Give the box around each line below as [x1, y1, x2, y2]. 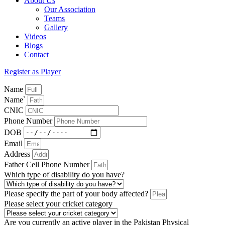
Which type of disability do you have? [4, 170, 125, 179]
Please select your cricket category [4, 199, 113, 208]
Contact [24, 50, 49, 59]
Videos [24, 32, 46, 41]
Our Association [44, 5, 95, 14]
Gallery [44, 23, 68, 32]
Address [4, 149, 32, 158]
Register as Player [4, 67, 61, 76]
